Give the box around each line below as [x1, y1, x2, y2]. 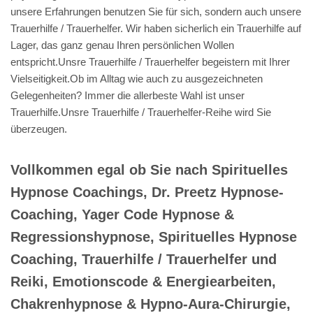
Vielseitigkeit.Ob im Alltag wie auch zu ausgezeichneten [10, 72, 263, 85]
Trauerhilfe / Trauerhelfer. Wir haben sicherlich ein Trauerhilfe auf [10, 22, 301, 34]
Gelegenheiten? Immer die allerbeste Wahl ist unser [10, 89, 245, 101]
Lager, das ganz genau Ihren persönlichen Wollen [10, 38, 234, 51]
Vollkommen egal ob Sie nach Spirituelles [10, 161, 288, 177]
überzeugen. [10, 122, 67, 135]
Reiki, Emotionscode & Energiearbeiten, [10, 273, 276, 289]
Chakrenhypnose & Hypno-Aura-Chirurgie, [10, 296, 291, 312]
